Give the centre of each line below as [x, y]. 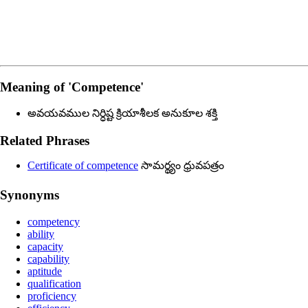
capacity [45, 246]
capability [48, 258]
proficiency [52, 296]
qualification [54, 283]
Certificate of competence [83, 166]
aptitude [45, 271]
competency [54, 221]
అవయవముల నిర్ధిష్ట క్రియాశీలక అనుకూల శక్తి [122, 113]
